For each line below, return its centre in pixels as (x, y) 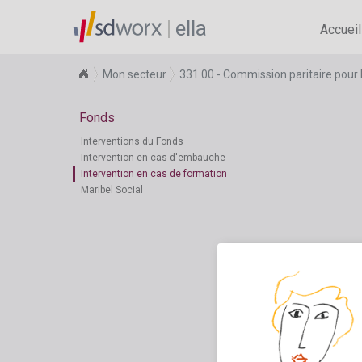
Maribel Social (112, 190)
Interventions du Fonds (132, 141)
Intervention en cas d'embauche (153, 158)
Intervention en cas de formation (154, 174)
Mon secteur (135, 74)
